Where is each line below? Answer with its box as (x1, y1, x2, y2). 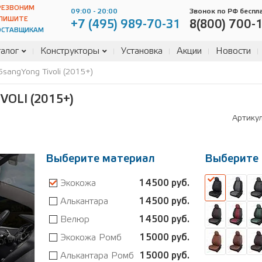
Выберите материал (46, 154, 155, 164)
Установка (121, 47, 163, 56)
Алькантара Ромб (60, 251, 134, 260)
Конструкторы (40, 47, 99, 56)
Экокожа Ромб (60, 233, 122, 242)
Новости (216, 47, 251, 56)
